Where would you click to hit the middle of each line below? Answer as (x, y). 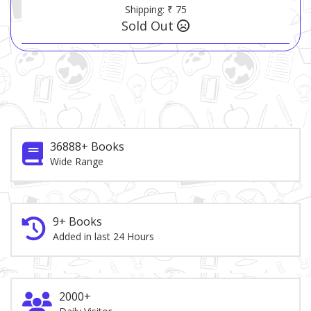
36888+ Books (87, 147)
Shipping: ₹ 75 (155, 10)
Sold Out (149, 26)
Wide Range (77, 162)
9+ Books (77, 222)
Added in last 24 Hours (103, 237)
